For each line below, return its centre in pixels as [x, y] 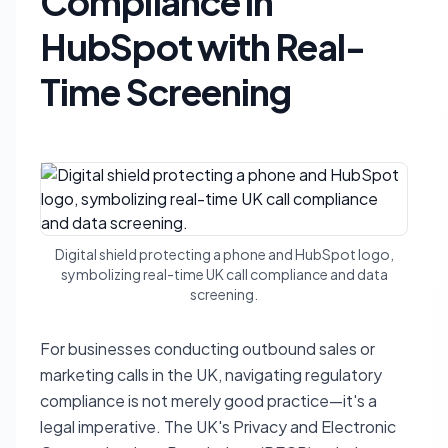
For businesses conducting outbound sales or [207, 348]
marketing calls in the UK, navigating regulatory [211, 374]
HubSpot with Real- [202, 46]
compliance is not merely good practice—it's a [208, 400]
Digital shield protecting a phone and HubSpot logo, [224, 254]
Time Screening [166, 91]
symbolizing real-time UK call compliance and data [224, 274]
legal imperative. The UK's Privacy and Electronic [218, 426]
